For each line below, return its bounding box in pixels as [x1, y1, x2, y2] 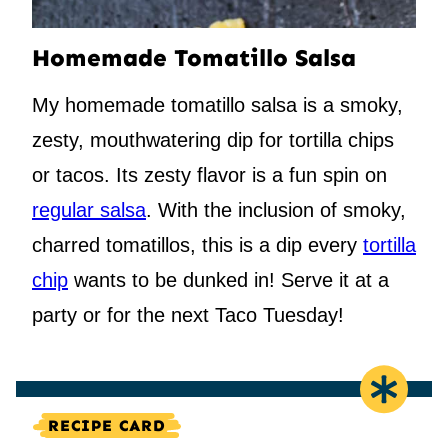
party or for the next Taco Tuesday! [32, 304, 344, 327]
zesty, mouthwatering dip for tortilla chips [32, 129, 394, 152]
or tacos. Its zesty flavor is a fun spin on [32, 164, 387, 187]
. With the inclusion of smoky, [146, 199, 406, 222]
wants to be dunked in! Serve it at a [68, 269, 389, 292]
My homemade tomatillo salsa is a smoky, [32, 94, 403, 117]
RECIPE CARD [48, 416, 166, 436]
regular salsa [32, 199, 146, 222]
